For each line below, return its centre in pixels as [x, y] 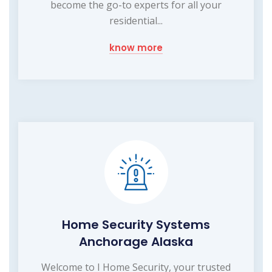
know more [136, 47]
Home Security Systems [136, 224]
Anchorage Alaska [136, 241]
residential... [136, 20]
